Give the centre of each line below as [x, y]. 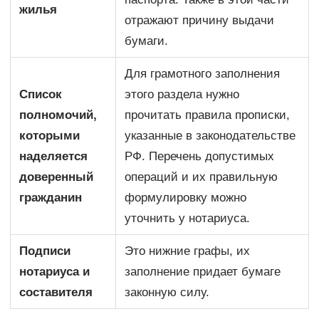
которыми [50, 135]
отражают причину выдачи [200, 20]
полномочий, [58, 115]
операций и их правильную [202, 177]
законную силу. [167, 292]
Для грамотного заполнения [203, 73]
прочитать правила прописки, [208, 115]
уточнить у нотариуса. [188, 218]
